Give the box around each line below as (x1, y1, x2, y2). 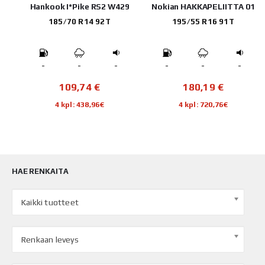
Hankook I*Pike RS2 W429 (30, 2, 130, 12)
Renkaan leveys (21, 235, 79, 245)
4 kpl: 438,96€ (54, 100, 105, 109)
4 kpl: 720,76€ (178, 100, 228, 109)
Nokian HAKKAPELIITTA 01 (151, 2, 255, 12)
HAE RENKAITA (12, 167, 69, 176)
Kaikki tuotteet (21, 198, 79, 208)
